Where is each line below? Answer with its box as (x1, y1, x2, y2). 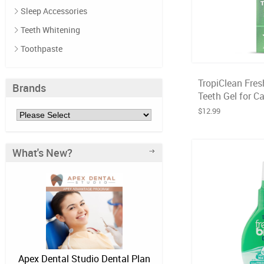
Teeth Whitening (21, 24, 80, 35)
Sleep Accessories (21, 5, 87, 16)
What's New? (12, 146, 72, 160)
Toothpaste (21, 43, 62, 54)
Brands (12, 81, 46, 95)
